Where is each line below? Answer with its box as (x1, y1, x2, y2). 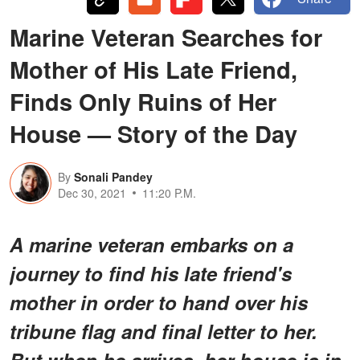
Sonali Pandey (74, 168, 153, 185)
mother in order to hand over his (10, 288, 308, 316)
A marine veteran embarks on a (10, 230, 293, 258)
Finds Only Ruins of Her (10, 84, 276, 118)
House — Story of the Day (10, 116, 297, 150)
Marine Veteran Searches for (10, 19, 322, 54)
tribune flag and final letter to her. (10, 317, 317, 345)
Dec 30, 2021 (58, 184, 126, 201)
